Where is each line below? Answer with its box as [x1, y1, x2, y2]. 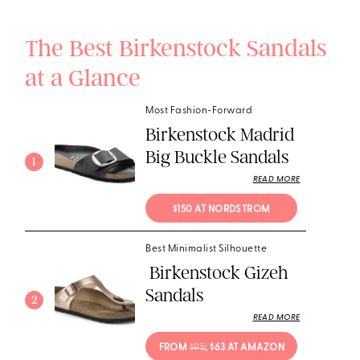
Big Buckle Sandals [145, 146, 289, 169]
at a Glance [25, 63, 141, 93]
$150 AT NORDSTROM [172, 204, 271, 215]
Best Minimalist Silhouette [145, 244, 268, 255]
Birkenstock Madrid [145, 124, 295, 146]
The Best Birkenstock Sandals [25, 34, 327, 63]
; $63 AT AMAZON [205, 342, 285, 353]
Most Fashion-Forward [145, 106, 253, 117]
